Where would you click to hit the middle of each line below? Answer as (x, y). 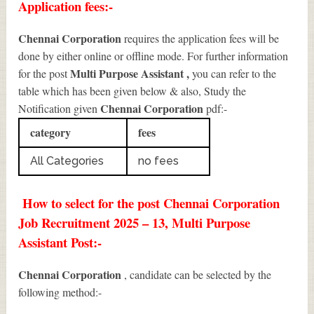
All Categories (67, 161)
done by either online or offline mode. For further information (153, 55)
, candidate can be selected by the (198, 274)
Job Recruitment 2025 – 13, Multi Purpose (135, 222)
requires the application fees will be (202, 38)
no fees (159, 161)
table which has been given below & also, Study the (132, 90)
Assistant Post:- (60, 242)
